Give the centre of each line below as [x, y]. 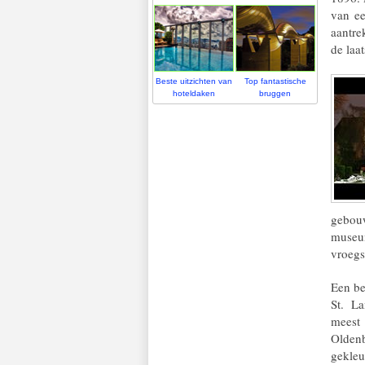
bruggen [275, 94]
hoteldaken [193, 94]
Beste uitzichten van [193, 81]
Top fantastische [275, 81]
